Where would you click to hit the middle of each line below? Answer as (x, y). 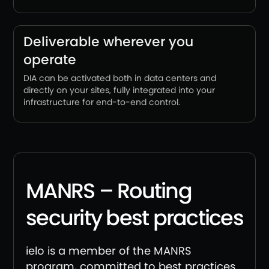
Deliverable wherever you (108, 42)
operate (50, 60)
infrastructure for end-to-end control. (102, 102)
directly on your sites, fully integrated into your (119, 90)
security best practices (134, 218)
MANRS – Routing (109, 191)
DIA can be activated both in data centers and (120, 78)
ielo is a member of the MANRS (109, 251)
